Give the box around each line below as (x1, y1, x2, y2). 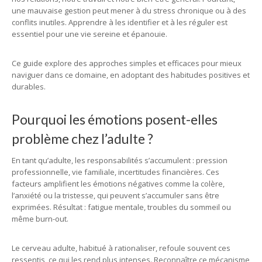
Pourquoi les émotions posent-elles (12, 111, 218, 127)
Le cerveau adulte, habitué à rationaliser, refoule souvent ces (12, 243, 230, 253)
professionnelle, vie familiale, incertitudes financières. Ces (12, 167, 219, 177)
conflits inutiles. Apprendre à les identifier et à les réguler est (12, 17, 227, 27)
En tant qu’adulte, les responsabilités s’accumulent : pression (12, 155, 227, 166)
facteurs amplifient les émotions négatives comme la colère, (12, 178, 225, 189)
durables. (12, 81, 46, 92)
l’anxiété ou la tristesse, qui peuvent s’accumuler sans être (12, 190, 219, 201)
